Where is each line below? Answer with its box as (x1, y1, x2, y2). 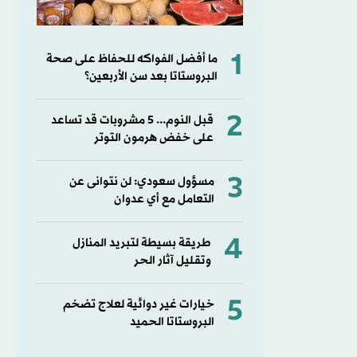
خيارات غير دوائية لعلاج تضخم (62, 296, 214, 313)
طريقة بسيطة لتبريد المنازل (72, 234, 211, 252)
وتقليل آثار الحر (133, 252, 211, 269)
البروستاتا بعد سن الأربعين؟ (84, 68, 218, 85)
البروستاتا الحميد (129, 313, 214, 331)
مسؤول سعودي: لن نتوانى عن (69, 173, 214, 190)
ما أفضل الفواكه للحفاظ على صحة (45, 50, 218, 68)
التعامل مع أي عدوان (113, 190, 214, 208)
